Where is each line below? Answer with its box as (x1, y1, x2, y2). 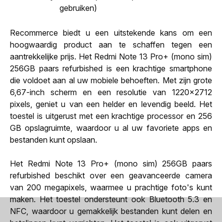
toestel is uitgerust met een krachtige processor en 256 (10, 111, 212, 121)
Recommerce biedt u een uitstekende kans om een (10, 27, 212, 38)
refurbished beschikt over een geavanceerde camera (10, 170, 212, 180)
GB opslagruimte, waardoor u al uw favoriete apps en (10, 122, 212, 133)
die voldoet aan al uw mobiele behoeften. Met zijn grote (10, 75, 212, 85)
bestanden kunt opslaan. (10, 134, 97, 145)
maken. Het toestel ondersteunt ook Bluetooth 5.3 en (10, 194, 212, 204)
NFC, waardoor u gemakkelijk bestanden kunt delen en (10, 206, 212, 216)
